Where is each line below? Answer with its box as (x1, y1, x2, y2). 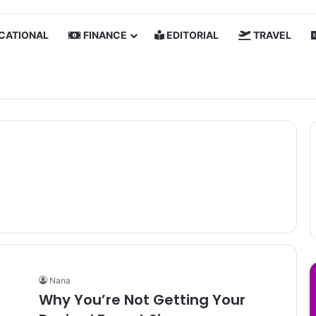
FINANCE (81, 29, 127, 41)
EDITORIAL (164, 29, 219, 41)
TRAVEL (251, 29, 291, 41)
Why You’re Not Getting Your (39, 290, 245, 310)
